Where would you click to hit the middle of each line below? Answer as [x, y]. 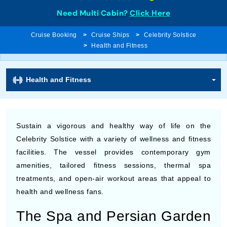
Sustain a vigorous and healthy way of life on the [113, 126]
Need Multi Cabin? [93, 13]
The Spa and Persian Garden [113, 216]
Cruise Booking [54, 35]
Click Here [150, 13]
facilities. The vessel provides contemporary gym [113, 152]
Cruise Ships [110, 35]
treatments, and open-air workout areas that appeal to [113, 178]
